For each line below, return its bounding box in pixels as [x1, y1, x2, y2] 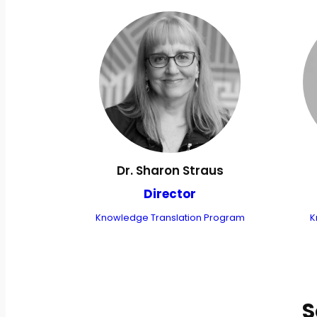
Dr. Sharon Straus [116, 162, 224, 180]
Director [144, 185, 196, 203]
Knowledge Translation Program [95, 212, 245, 224]
